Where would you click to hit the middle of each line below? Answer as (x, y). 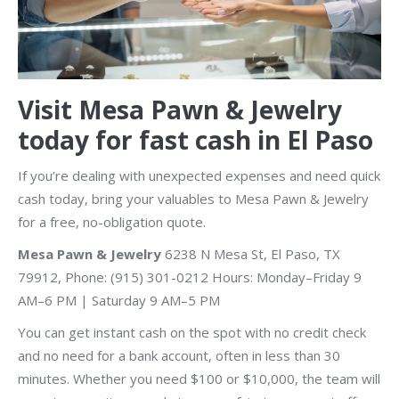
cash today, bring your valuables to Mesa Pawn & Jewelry (193, 199)
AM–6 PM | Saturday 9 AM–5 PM (119, 301)
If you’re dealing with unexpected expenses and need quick (199, 176)
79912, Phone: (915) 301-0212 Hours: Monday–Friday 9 (190, 277)
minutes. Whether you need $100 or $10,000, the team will (199, 379)
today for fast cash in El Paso (195, 140)
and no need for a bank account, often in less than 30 (179, 356)
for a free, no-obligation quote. (112, 222)
